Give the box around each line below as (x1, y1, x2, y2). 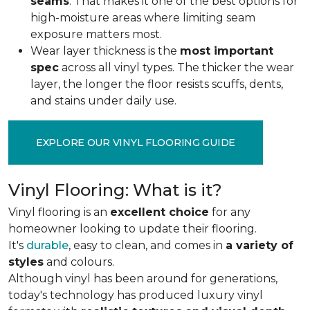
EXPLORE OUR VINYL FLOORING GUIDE (36, 136, 236, 149)
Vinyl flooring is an (8, 206, 110, 219)
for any (209, 206, 250, 219)
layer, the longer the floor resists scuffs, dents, (30, 77, 283, 91)
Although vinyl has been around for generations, (8, 272, 277, 285)
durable (26, 239, 69, 252)
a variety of (226, 239, 293, 252)
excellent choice (110, 206, 209, 219)
